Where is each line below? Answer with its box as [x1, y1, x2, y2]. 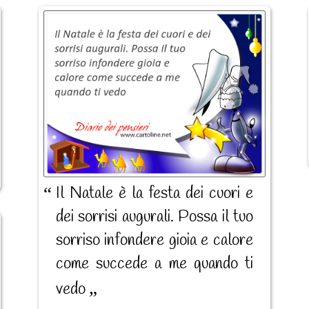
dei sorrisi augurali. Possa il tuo [55, 207, 253, 228]
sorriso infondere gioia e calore [55, 230, 253, 252]
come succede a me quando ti [55, 254, 253, 275]
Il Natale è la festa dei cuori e [55, 183, 253, 205]
